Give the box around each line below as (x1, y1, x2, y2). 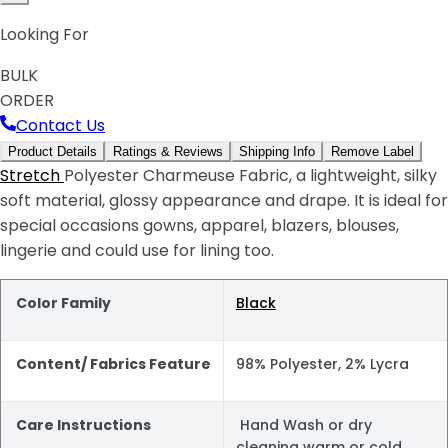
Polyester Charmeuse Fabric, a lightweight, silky (64, 163, 437, 187)
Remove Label (331, 143, 414, 159)
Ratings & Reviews (113, 143, 223, 159)
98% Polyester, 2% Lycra (236, 353, 409, 374)
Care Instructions (13, 414, 151, 435)
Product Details (8, 143, 97, 159)
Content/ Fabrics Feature (13, 353, 211, 374)
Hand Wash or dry (236, 414, 372, 435)
